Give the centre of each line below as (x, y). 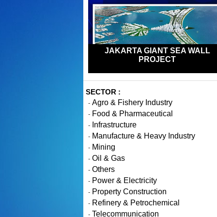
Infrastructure (114, 125)
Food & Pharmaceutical (132, 114)
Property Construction (129, 192)
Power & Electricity (124, 180)
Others (103, 169)
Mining (104, 147)
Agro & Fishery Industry (132, 102)
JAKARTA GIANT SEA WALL (157, 51)
